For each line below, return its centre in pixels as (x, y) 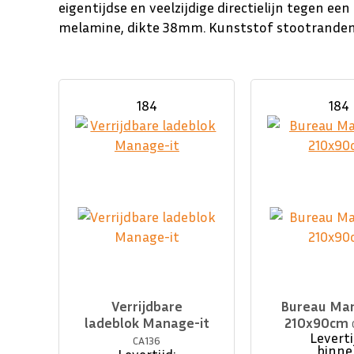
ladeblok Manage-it (147, 323)
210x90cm (318, 323)
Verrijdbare (147, 306)
